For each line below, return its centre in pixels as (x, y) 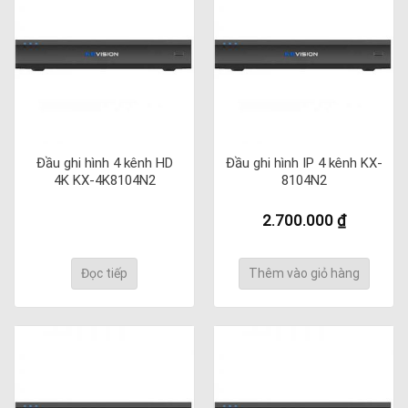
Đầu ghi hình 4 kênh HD (104, 163)
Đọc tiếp (104, 273)
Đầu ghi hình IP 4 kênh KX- (304, 163)
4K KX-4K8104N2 (104, 181)
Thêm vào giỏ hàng (304, 273)
